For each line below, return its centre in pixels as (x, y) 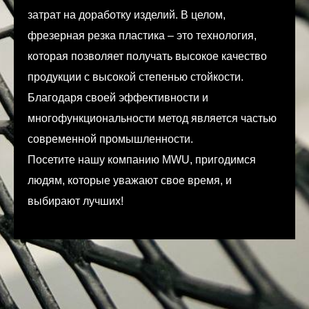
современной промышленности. (110, 139)
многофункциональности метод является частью (152, 119)
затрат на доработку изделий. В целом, (127, 15)
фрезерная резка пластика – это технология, (142, 36)
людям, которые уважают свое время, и (130, 181)
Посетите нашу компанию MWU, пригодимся (142, 160)
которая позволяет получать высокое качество (147, 57)
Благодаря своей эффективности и (118, 98)
